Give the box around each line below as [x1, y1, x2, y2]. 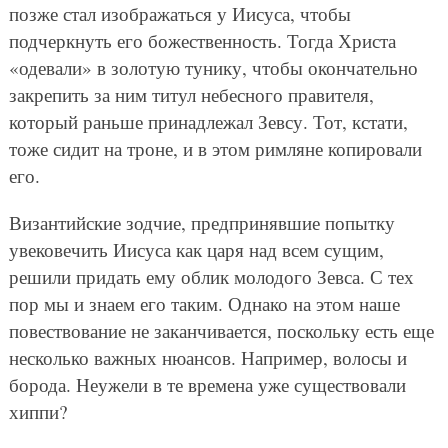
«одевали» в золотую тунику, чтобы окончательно [8, 54, 418, 80]
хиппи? [8, 398, 67, 424]
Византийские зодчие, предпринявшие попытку [8, 209, 395, 235]
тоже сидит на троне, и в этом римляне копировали [8, 135, 422, 161]
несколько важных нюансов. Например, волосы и [8, 344, 407, 370]
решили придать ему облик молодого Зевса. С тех [8, 263, 414, 289]
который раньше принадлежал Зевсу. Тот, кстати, [8, 108, 408, 134]
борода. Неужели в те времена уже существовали [8, 371, 406, 397]
